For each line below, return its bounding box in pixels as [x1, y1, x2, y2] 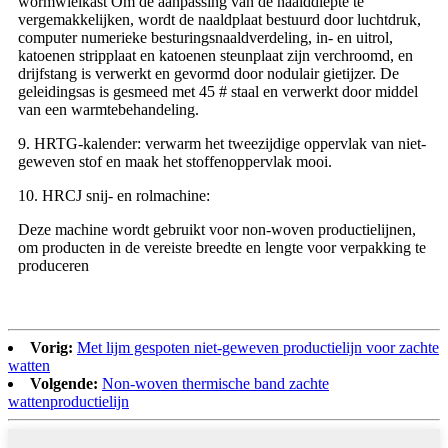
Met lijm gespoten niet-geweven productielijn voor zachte [77, 338, 439, 356]
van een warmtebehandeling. [18, 100, 199, 118]
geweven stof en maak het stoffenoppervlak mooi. [18, 152, 332, 170]
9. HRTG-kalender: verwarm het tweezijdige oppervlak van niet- [18, 134, 426, 152]
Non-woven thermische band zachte [102, 374, 329, 392]
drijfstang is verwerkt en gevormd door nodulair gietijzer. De [18, 64, 399, 82]
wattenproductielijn [8, 392, 129, 410]
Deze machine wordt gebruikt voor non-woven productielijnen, [18, 220, 416, 238]
